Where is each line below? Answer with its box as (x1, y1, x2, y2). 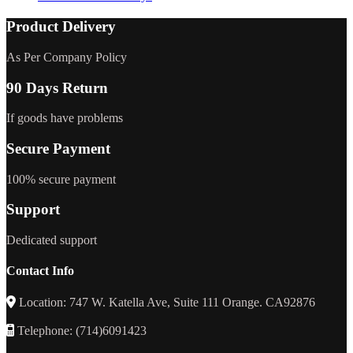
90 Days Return (6, 79, 108, 96)
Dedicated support (6, 233, 97, 247)
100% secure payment (6, 172, 116, 186)
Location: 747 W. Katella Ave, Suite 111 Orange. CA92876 (16, 295, 315, 309)
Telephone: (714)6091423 (14, 323, 147, 337)
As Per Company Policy (6, 50, 127, 64)
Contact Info (6, 264, 74, 278)
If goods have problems (6, 111, 123, 125)
